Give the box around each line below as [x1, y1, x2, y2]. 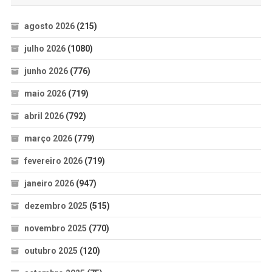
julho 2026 [24, 43, 66, 53]
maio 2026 [24, 88, 66, 98]
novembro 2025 [24, 223, 87, 233]
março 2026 [24, 133, 72, 143]
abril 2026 [24, 110, 64, 121]
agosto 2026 [24, 21, 75, 31]
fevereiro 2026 [24, 155, 83, 166]
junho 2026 [24, 66, 68, 76]
